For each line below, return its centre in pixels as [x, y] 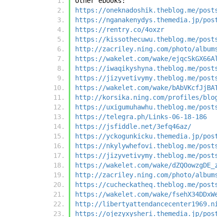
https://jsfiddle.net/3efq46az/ [133, 127]
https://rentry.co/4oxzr [120, 30]
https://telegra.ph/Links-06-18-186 [141, 117]
